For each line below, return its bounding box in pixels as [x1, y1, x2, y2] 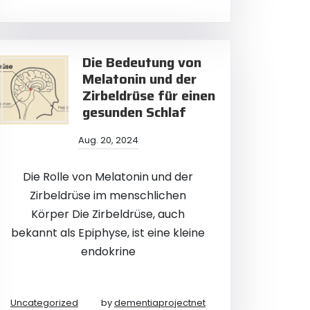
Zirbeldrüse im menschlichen [30, 188, 186, 203]
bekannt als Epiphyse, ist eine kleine [11, 225, 205, 241]
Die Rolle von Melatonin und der [23, 169, 193, 185]
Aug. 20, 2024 [77, 134, 138, 147]
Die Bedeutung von [82, 51, 201, 73]
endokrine [80, 244, 136, 259]
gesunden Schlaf [82, 101, 186, 123]
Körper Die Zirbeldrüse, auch [31, 206, 185, 222]
